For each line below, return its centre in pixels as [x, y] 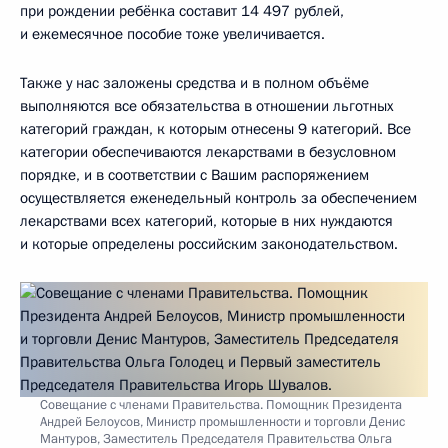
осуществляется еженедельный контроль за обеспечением [218, 197]
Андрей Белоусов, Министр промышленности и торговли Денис [222, 421]
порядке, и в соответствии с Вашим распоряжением [194, 174]
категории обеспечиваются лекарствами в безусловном [208, 151]
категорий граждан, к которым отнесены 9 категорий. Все [215, 128]
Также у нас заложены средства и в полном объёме [194, 82]
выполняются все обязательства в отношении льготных [207, 105]
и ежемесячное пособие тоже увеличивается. [172, 33]
